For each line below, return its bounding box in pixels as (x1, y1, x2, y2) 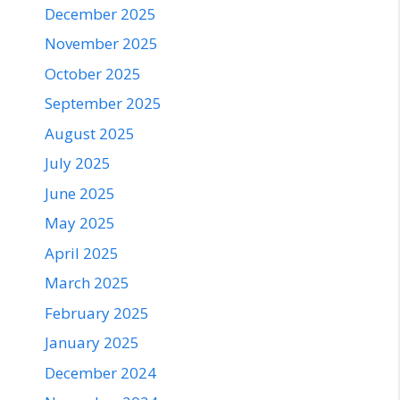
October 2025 (45, 62, 141, 84)
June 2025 (45, 182, 115, 204)
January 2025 (45, 332, 139, 354)
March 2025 (45, 272, 129, 294)
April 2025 (45, 242, 119, 263)
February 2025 (45, 302, 149, 323)
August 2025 (45, 122, 135, 144)
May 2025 (45, 212, 115, 234)
